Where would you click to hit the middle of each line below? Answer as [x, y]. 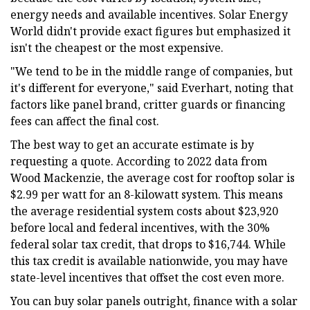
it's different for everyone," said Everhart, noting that [152, 88]
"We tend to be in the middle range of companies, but [152, 71]
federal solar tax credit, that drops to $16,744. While [148, 244]
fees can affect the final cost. [85, 121]
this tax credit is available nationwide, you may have [149, 261]
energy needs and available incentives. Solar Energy [149, 14]
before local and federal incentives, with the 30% [140, 227]
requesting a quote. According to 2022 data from [139, 161]
